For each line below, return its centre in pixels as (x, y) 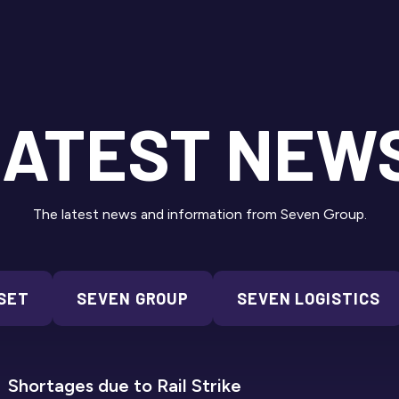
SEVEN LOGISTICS (308, 298)
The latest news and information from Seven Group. (199, 214)
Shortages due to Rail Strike (124, 385)
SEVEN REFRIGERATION (83, 357)
